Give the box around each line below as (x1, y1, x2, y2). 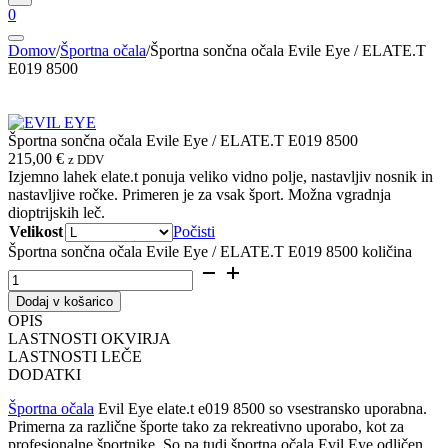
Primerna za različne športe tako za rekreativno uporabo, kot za (8, 417, 404, 435)
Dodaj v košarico (16, 293, 113, 309)
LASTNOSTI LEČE (8, 347, 142, 365)
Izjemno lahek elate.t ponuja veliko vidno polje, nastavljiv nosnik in (8, 167, 433, 185)
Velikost (9, 222, 63, 240)
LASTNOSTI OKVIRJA (8, 329, 171, 347)
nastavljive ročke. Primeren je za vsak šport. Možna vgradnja (8, 185, 391, 203)
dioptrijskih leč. (8, 203, 105, 221)
